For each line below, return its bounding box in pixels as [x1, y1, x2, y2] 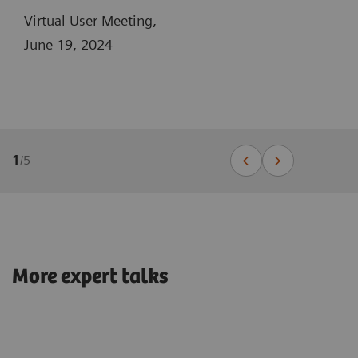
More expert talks [12, 265, 169, 288]
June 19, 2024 [24, 35, 113, 53]
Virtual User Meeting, [24, 11, 161, 29]
